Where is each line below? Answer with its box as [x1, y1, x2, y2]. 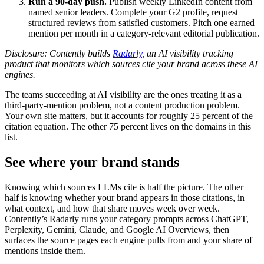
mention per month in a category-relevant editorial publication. [28, 28, 259, 38]
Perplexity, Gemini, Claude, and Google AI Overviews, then [5, 224, 229, 235]
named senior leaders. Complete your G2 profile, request [28, 6, 238, 17]
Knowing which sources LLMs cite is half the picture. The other [5, 181, 243, 192]
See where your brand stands [5, 154, 179, 170]
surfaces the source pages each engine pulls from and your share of [5, 235, 252, 245]
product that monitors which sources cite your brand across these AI [5, 58, 258, 69]
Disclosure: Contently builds [5, 48, 113, 58]
